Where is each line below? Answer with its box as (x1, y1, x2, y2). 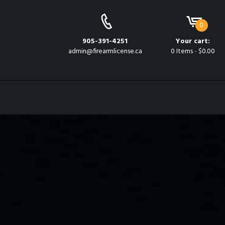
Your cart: (175, 36, 210, 48)
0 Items (170, 46, 193, 58)
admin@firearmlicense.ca (68, 46, 142, 58)
